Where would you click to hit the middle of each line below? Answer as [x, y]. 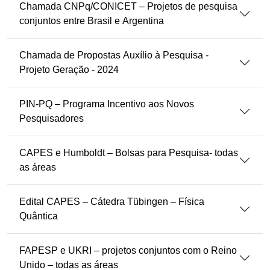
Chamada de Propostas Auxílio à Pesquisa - [114, 55]
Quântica [39, 216]
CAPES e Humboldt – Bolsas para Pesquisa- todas [129, 153]
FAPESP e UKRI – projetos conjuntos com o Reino [128, 250]
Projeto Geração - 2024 [69, 70]
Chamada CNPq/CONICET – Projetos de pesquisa [128, 6]
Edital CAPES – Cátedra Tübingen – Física [112, 202]
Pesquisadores [52, 118]
